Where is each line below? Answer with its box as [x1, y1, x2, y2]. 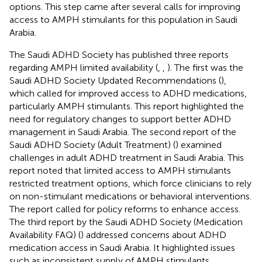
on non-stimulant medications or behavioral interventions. [9, 190, 251, 202]
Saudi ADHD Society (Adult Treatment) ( [9, 139, 175, 150]
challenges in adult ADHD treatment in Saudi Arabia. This [9, 151, 244, 163]
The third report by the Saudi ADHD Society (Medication [9, 216, 243, 227]
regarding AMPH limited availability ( [9, 61, 158, 73]
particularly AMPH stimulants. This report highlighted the [9, 100, 244, 112]
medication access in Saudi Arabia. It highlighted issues [9, 242, 235, 253]
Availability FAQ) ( [9, 229, 81, 240]
